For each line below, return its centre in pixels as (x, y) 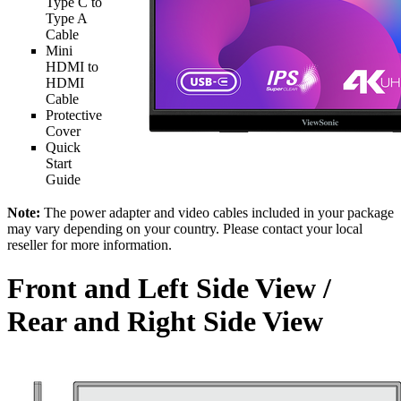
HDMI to (72, 66)
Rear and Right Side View (165, 322)
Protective (74, 115)
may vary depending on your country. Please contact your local (185, 228)
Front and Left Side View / (169, 289)
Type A (66, 18)
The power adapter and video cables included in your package (217, 212)
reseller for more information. (90, 244)
